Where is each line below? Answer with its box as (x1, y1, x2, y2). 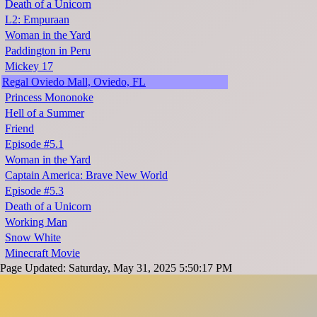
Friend (5, 122, 34, 135)
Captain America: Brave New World (5, 169, 168, 182)
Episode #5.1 (5, 138, 64, 151)
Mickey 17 (5, 60, 53, 73)
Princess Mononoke (5, 91, 93, 104)
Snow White (5, 231, 61, 244)
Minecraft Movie (5, 247, 80, 260)
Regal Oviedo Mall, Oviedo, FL (2, 76, 146, 88)
